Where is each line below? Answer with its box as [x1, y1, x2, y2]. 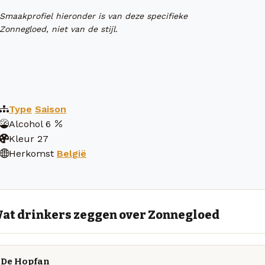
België [57, 148, 86, 160]
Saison [35, 104, 66, 115]
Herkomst [9, 148, 54, 160]
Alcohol [9, 118, 43, 130]
